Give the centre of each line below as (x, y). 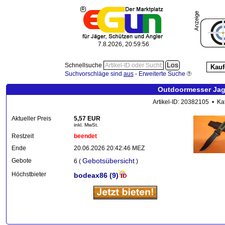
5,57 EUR (87, 119)
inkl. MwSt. (86, 125)
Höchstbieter (29, 174)
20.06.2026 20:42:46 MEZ (109, 148)
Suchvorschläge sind (94, 74)
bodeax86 (92, 175)
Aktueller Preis (31, 119)
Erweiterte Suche (162, 74)
